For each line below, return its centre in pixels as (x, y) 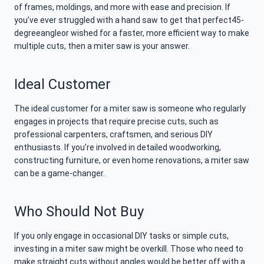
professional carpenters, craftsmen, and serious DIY (113, 135)
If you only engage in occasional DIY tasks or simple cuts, (121, 236)
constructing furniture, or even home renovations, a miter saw (132, 161)
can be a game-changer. (60, 174)
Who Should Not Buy (79, 212)
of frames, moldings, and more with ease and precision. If (122, 7)
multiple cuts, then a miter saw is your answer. (102, 46)
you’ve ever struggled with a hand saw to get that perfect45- (129, 20)
